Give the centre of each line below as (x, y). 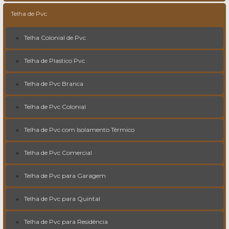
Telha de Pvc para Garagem (65, 176)
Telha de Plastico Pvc (54, 61)
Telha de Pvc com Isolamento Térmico (79, 130)
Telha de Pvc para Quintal (62, 199)
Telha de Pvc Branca (54, 84)
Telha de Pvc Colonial (55, 107)
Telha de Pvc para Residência (66, 222)
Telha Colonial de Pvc (55, 38)
